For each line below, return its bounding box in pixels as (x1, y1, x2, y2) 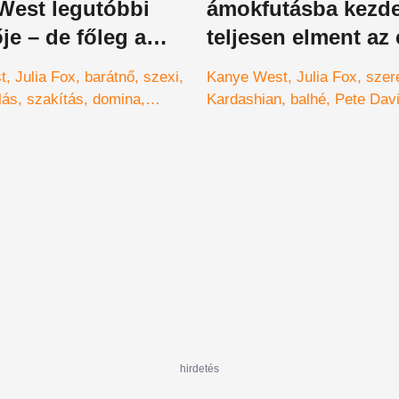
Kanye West (207, 68, 288, 85)
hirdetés (180, 362, 219, 375)
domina (93, 90, 141, 108)
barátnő (85, 68, 134, 85)
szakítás (27, 90, 84, 108)
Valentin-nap (207, 112, 289, 130)
